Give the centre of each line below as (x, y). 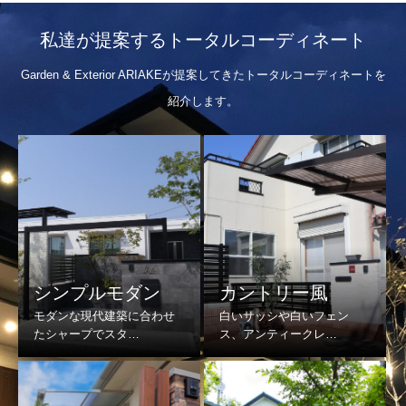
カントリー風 (274, 293)
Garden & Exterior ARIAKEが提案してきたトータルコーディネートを (203, 75)
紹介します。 (203, 101)
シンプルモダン (97, 293)
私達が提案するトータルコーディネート (203, 40)
